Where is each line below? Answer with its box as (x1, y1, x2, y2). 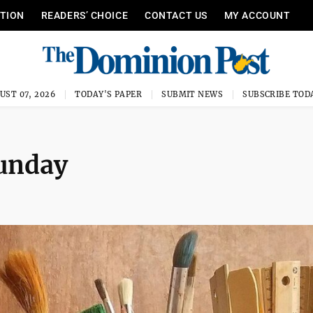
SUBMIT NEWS (161, 89, 224, 99)
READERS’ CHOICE (41, 10, 129, 21)
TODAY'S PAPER (75, 89, 143, 99)
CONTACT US (145, 10, 208, 21)
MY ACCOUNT (224, 10, 291, 21)
